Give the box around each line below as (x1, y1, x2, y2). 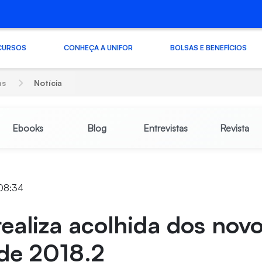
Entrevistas (143, 122, 188, 134)
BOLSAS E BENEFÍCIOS (170, 43, 247, 52)
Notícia (34, 78, 63, 88)
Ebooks (12, 122, 43, 134)
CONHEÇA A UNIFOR (63, 43, 133, 52)
